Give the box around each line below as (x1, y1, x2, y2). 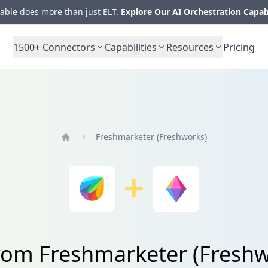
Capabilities (105, 40, 157, 54)
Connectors (40, 40, 95, 54)
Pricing (223, 40, 255, 54)
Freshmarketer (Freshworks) (95, 130, 207, 142)
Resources (166, 40, 214, 54)
